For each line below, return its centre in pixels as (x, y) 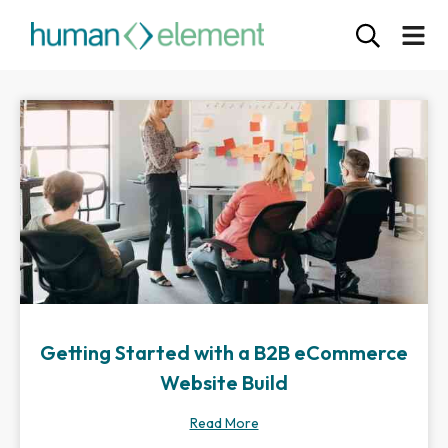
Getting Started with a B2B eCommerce (224, 352)
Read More (224, 423)
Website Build (224, 382)
